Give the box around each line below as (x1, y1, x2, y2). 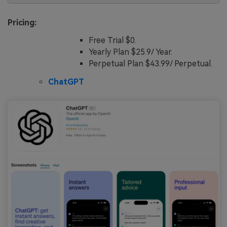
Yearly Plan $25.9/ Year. (89, 47, 172, 57)
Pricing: (8, 17, 36, 27)
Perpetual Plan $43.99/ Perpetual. (89, 59, 212, 69)
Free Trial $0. (89, 35, 136, 46)
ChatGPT (48, 77, 84, 87)
